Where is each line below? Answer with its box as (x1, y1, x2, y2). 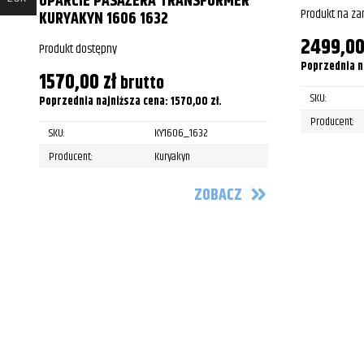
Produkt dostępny (39, 39, 117, 59)
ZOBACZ (194, 182, 242, 208)
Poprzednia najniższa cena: (39, 93, 171, 110)
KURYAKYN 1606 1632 (39, 6, 168, 32)
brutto (120, 70, 164, 97)
